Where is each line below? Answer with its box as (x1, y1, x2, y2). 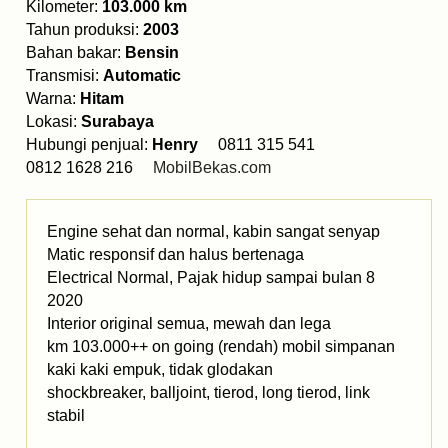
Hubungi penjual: (26, 136, 152, 154)
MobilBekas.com (153, 159, 271, 177)
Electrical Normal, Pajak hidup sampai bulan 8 (47, 269, 375, 287)
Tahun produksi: (26, 21, 143, 39)
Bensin (125, 44, 179, 62)
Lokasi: (26, 113, 81, 131)
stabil (47, 407, 85, 425)
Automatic (103, 67, 181, 85)
